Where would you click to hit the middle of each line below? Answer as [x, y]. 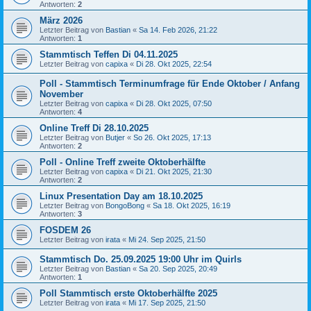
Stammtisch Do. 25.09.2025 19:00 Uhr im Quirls [141, 259]
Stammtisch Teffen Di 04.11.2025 [109, 54]
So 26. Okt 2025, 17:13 [172, 137]
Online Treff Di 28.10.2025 [94, 128]
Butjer [115, 137]
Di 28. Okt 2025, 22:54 [174, 64]
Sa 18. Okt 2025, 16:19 [192, 205]
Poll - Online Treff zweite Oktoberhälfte [123, 162]
